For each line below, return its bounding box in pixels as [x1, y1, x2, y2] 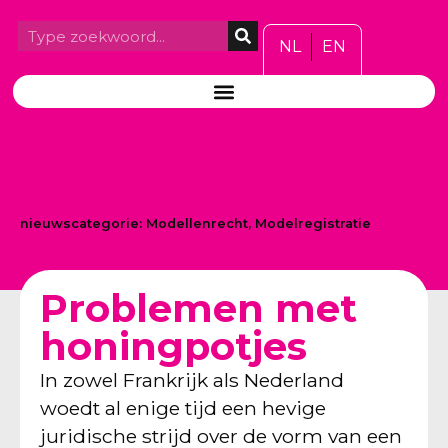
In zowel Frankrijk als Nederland [40, 367, 344, 392]
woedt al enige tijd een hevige [40, 395, 326, 420]
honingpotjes [40, 322, 307, 370]
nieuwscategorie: [20, 215, 146, 231]
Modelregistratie [255, 215, 371, 231]
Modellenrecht [146, 215, 248, 231]
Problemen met [40, 284, 357, 332]
